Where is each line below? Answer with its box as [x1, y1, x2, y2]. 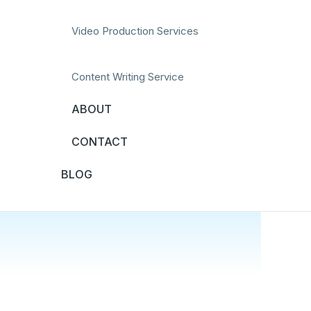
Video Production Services [71, 24, 199, 37]
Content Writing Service [71, 70, 184, 83]
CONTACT [71, 135, 128, 149]
